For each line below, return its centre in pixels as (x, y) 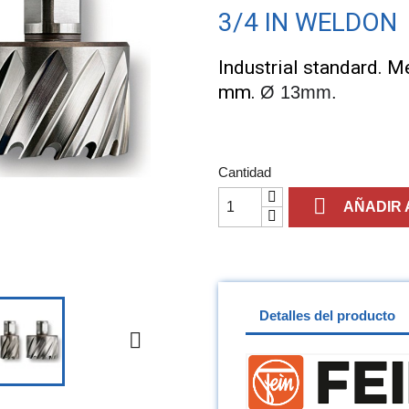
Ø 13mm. (299, 92)
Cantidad (245, 172)
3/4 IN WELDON (308, 22)
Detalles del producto (327, 316)
